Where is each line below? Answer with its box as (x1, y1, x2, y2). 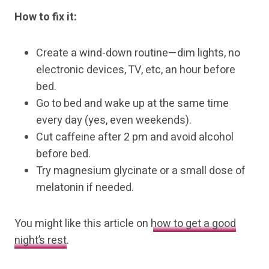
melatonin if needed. (36, 180, 134, 196)
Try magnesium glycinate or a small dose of (36, 163, 246, 180)
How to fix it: (14, 9, 77, 26)
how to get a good (151, 216, 236, 232)
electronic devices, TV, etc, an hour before (36, 62, 235, 79)
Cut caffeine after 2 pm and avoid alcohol (36, 129, 234, 146)
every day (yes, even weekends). (36, 112, 192, 129)
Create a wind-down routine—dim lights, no (36, 45, 240, 62)
